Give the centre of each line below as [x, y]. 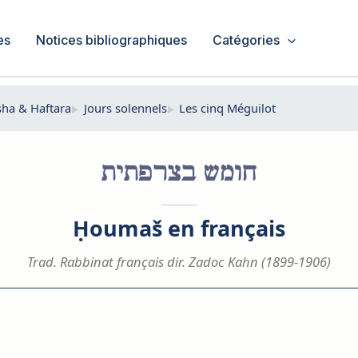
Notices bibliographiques [112, 40]
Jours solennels [125, 107]
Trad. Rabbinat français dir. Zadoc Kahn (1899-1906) [179, 262]
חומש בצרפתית [179, 174]
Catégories [247, 40]
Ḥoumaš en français [179, 228]
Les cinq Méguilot [227, 107]
